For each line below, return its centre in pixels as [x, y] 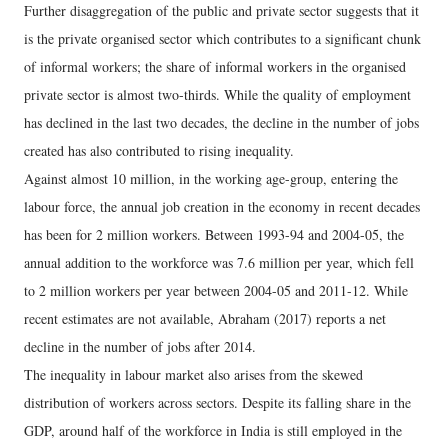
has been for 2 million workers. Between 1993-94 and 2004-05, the [214, 235]
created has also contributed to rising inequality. [159, 151]
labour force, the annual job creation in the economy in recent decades [222, 207]
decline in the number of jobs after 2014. [140, 347]
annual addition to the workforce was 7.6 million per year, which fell [219, 263]
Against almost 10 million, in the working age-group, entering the [211, 179]
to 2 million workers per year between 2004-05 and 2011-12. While [216, 291]
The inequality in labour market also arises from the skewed [193, 375]
